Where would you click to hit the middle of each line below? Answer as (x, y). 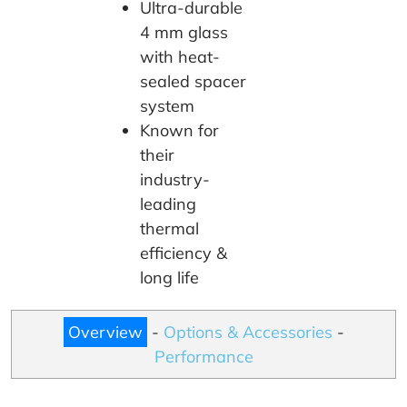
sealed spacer (193, 81)
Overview (105, 333)
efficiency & (184, 253)
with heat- (180, 56)
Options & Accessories (248, 333)
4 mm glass (184, 32)
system (167, 105)
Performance (203, 357)
